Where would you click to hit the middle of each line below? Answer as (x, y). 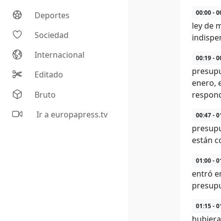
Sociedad (52, 35)
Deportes (52, 16)
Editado (49, 75)
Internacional (60, 55)
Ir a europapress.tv (71, 115)
